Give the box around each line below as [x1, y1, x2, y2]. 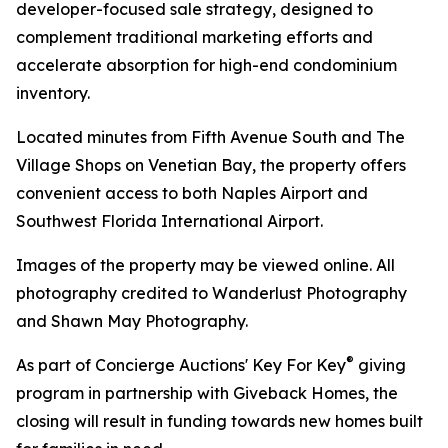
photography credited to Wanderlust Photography [16, 283, 407, 304]
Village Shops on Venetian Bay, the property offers [16, 155, 406, 176]
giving [354, 355, 406, 376]
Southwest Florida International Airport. [16, 211, 323, 232]
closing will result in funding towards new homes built [16, 411, 423, 432]
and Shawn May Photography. [16, 311, 248, 332]
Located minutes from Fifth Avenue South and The [16, 127, 405, 148]
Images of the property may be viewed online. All [16, 255, 395, 276]
